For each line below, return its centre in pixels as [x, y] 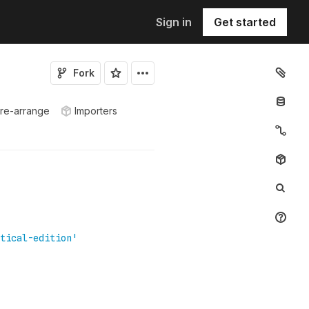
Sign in [174, 22]
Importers [96, 111]
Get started [245, 22]
